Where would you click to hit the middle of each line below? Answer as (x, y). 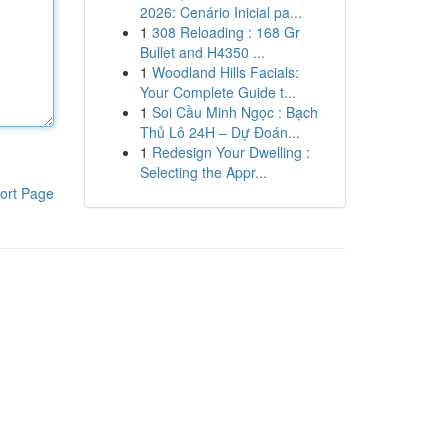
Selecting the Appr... (203, 172)
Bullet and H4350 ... (202, 52)
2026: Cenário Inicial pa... (220, 12)
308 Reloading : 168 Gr (225, 32)
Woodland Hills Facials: (225, 72)
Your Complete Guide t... (217, 92)
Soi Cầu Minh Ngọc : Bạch (234, 112)
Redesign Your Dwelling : (230, 152)
